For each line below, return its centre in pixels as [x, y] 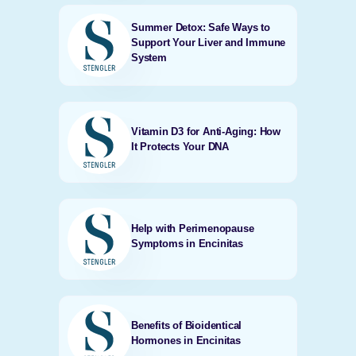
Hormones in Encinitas [186, 341]
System [149, 57]
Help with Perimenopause [192, 228]
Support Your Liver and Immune [208, 42]
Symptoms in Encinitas [187, 244]
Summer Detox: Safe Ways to [200, 27]
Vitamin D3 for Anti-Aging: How [205, 132]
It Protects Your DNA [180, 147]
